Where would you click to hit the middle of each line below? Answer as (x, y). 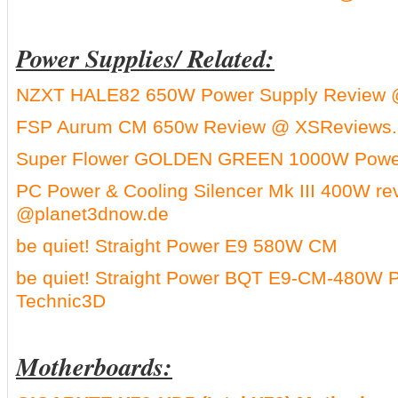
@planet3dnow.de (92, 214)
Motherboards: (94, 366)
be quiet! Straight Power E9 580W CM (177, 246)
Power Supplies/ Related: (145, 58)
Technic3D (61, 301)
